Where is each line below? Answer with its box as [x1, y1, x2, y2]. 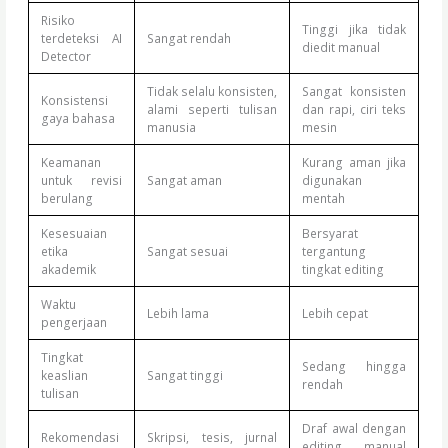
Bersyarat [302, 225, 359, 242]
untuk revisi [41, 172, 123, 189]
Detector [41, 48, 92, 65]
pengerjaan [41, 314, 108, 331]
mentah [302, 190, 346, 207]
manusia [147, 119, 197, 136]
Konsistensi [41, 92, 109, 109]
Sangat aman [147, 172, 223, 189]
